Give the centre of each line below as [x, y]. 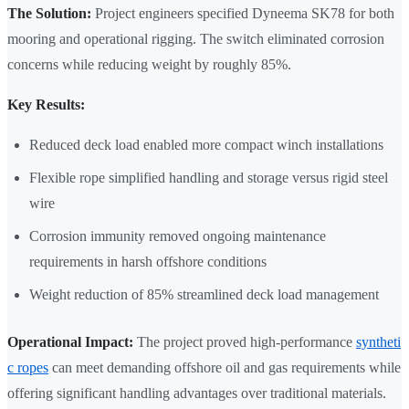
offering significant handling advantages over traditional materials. [197, 393]
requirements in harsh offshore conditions [148, 262]
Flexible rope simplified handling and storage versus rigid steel [209, 178]
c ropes [28, 368]
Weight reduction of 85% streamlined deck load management [204, 295]
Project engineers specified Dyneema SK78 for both [243, 14]
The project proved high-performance [245, 342]
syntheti [378, 342]
